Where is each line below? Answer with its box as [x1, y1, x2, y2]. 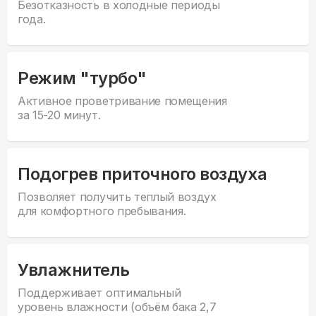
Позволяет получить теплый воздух [18, 190, 217, 205]
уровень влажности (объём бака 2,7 [18, 300, 217, 315]
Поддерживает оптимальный [18, 286, 181, 300]
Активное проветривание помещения [18, 94, 227, 109]
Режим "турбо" [18, 68, 147, 89]
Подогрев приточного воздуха [18, 164, 267, 185]
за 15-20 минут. [18, 108, 101, 123]
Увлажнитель [18, 260, 130, 281]
